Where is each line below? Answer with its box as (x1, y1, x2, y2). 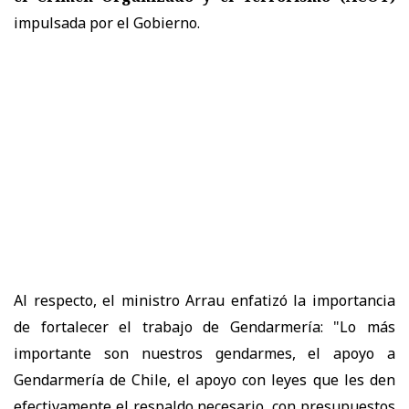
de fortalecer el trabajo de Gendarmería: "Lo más (14, 316, 395, 337)
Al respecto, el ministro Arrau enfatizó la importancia (14, 289, 395, 310)
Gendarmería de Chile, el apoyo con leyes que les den (14, 369, 395, 390)
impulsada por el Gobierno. (14, 12, 200, 33)
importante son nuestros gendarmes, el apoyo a (14, 342, 395, 363)
